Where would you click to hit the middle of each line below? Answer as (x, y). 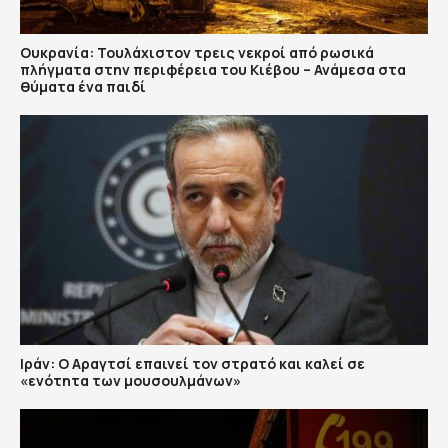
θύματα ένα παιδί (83, 87)
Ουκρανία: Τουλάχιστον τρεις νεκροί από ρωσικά (197, 53)
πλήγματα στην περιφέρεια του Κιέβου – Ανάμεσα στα (213, 70)
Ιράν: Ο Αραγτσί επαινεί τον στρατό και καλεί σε (192, 363)
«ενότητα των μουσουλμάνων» (130, 380)
